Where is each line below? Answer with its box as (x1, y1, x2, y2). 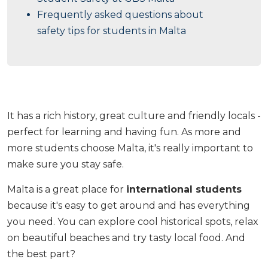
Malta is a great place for (7, 183, 126, 195)
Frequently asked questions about (37, 8, 203, 20)
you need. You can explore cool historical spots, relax (7, 215, 258, 227)
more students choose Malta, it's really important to (7, 142, 253, 154)
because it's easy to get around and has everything (7, 199, 250, 211)
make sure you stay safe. (7, 158, 126, 170)
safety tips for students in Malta (37, 25, 186, 36)
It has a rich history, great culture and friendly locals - (7, 109, 261, 121)
